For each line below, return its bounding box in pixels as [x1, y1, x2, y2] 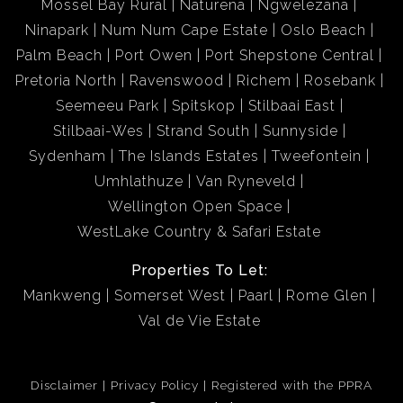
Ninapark [24, 22, 89, 39]
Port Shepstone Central [205, 47, 374, 64]
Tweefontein [272, 148, 362, 165]
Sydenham [29, 148, 106, 165]
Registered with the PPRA [211, 378, 372, 392]
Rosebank [303, 72, 376, 89]
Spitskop [171, 97, 236, 114]
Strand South [156, 122, 250, 139]
